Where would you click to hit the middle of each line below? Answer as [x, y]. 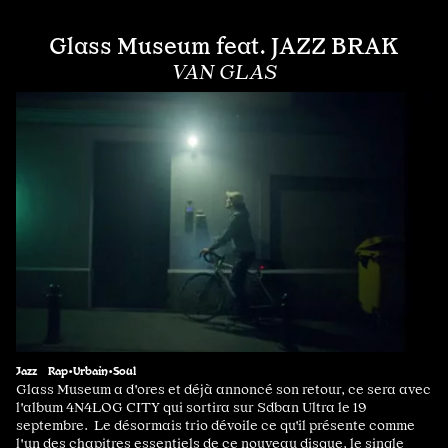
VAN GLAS [224, 72]
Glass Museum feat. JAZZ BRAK [224, 46]
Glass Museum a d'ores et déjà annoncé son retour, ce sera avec [223, 389]
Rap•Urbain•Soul [92, 370]
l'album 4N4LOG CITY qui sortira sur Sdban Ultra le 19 [191, 407]
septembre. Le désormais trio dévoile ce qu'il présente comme [215, 425]
